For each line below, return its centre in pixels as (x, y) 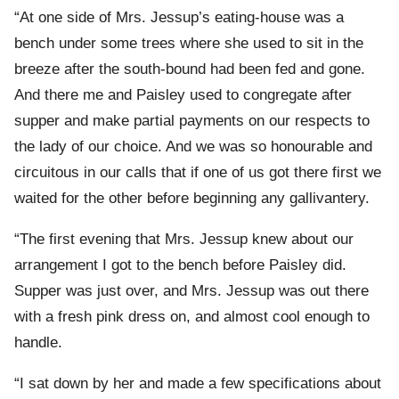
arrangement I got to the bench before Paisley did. (180, 265)
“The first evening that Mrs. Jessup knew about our (184, 240)
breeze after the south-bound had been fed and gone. (190, 69)
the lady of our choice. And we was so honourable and (193, 147)
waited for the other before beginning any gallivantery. (192, 199)
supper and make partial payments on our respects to (192, 121)
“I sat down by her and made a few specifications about (198, 384)
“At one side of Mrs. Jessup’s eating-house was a (179, 18)
